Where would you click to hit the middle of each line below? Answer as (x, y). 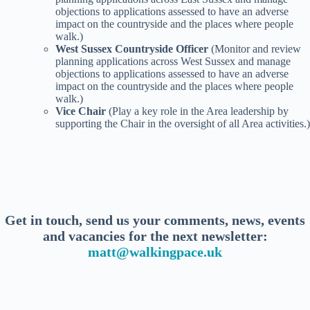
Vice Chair (82, 111)
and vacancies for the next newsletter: (155, 236)
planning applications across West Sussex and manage (173, 62)
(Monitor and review (256, 49)
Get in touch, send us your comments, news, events (155, 220)
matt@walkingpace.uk (155, 252)
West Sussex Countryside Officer (133, 49)
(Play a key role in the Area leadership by (199, 111)
